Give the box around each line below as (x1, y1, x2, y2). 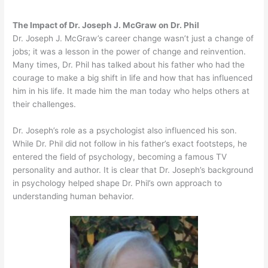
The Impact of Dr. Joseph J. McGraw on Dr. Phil (13, 20, 200, 31)
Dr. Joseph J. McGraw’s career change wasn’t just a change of (13, 33, 254, 44)
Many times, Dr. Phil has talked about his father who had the (13, 60, 245, 70)
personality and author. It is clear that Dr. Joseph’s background (13, 165, 254, 175)
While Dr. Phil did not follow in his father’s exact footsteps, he (13, 139, 248, 149)
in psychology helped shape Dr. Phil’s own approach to (13, 178, 223, 188)
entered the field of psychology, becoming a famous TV (13, 152, 227, 162)
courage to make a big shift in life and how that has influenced (13, 73, 253, 83)
